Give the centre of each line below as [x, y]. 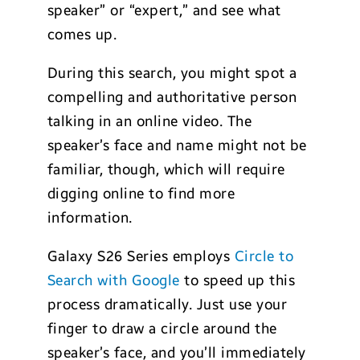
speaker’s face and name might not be [177, 146]
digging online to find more [141, 194]
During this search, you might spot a [172, 74]
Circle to [264, 257]
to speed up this [237, 281]
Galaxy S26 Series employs [141, 257]
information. [90, 218]
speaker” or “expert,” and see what [164, 11]
